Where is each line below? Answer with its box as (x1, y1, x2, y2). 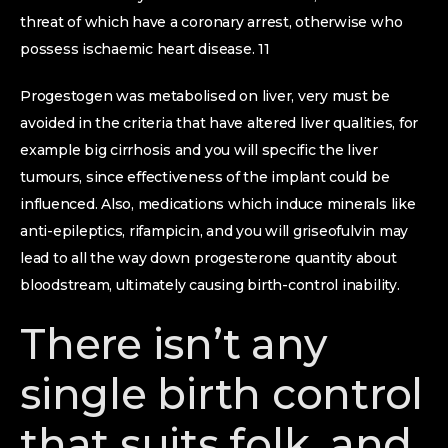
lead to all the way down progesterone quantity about (20, 249, 397, 267)
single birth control (20, 368, 424, 420)
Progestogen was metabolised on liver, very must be (20, 87, 391, 105)
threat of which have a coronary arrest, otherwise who (20, 13, 403, 31)
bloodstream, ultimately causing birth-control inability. (20, 276, 400, 294)
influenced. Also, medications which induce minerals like (20, 195, 416, 213)
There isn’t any (20, 318, 327, 370)
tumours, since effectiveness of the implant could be (20, 168, 390, 186)
